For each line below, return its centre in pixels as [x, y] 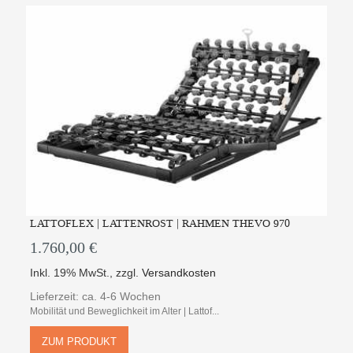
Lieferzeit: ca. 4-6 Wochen [96, 297]
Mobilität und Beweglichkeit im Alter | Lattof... [125, 312]
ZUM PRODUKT [80, 342]
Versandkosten [179, 273]
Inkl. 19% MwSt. [70, 273]
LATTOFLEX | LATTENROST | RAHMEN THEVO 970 [160, 224]
